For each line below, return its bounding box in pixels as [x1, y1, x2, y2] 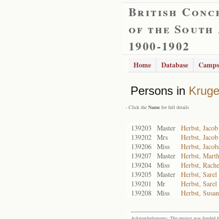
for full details [160, 104, 189, 110]
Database [161, 60, 188, 70]
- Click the [126, 104, 148, 110]
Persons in [131, 84, 189, 97]
